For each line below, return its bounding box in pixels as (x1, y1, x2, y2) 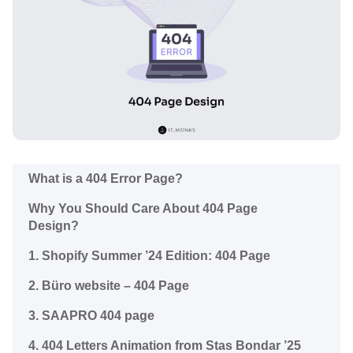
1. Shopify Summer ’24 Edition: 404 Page (28, 248, 270, 262)
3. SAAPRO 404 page (28, 308, 154, 322)
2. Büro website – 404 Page (28, 278, 189, 292)
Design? (28, 218, 82, 232)
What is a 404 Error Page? (28, 171, 183, 185)
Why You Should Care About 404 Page (28, 201, 258, 215)
